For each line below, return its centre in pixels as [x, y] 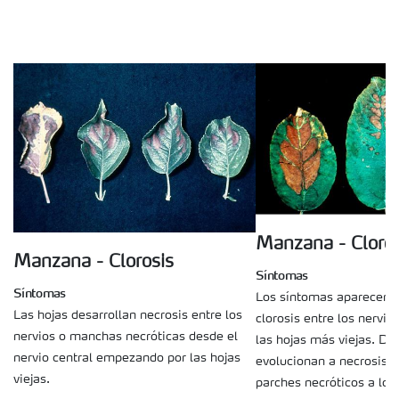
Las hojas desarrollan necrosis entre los [128, 315]
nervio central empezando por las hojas [127, 358]
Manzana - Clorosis [94, 262]
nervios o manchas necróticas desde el [126, 336]
